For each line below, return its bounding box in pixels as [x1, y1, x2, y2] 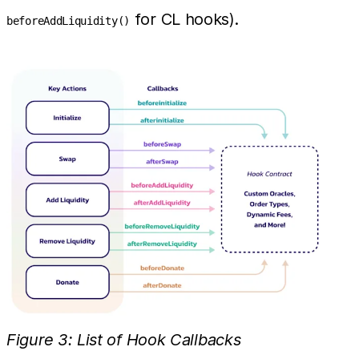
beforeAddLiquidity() [6, 14, 130, 27]
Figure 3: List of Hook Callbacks [6, 330, 241, 350]
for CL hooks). [130, 9, 239, 29]
